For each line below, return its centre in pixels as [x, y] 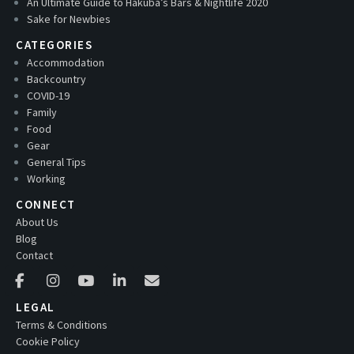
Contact [34, 255]
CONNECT [46, 204]
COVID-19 [48, 95]
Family [42, 112]
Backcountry [56, 79]
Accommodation [66, 62]
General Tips [56, 162]
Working [46, 178]
